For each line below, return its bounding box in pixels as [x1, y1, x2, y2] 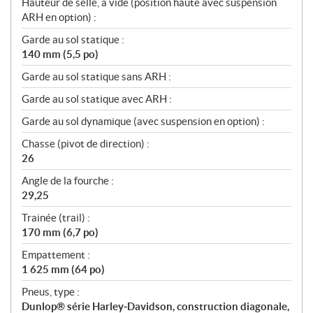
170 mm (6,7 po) [22, 226, 99, 239]
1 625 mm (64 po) [22, 263, 105, 276]
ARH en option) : [22, 11, 96, 24]
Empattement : [22, 249, 90, 261]
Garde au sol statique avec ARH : [22, 93, 172, 105]
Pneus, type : [22, 286, 80, 298]
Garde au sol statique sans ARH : [22, 71, 171, 83]
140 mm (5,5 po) [22, 48, 99, 61]
